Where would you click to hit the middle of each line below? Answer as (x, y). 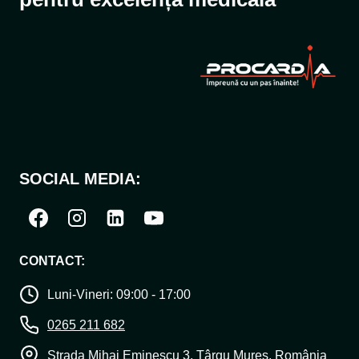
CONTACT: (52, 261)
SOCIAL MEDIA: (80, 179)
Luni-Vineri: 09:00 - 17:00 (119, 294)
